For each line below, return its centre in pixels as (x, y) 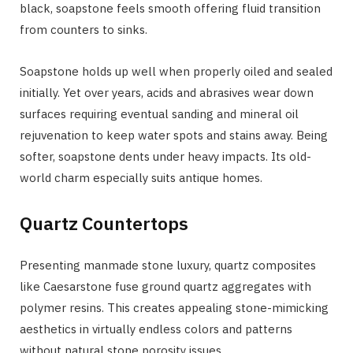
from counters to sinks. (84, 29)
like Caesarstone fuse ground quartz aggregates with (165, 287)
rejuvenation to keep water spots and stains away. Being (174, 135)
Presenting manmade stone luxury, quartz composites (168, 266)
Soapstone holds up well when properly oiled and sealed (176, 71)
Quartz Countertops (104, 223)
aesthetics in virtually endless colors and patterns (156, 329)
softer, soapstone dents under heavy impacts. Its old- (165, 156)
